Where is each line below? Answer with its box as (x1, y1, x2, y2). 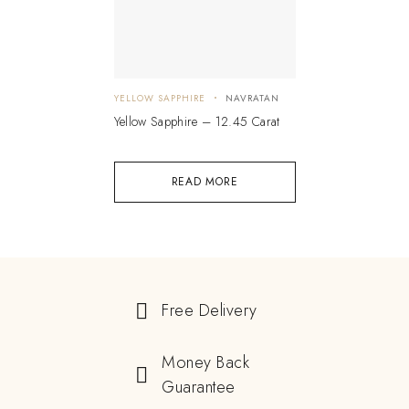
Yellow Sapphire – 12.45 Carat (113, 111, 280, 131)
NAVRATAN (225, 90, 279, 105)
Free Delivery (162, 299, 258, 322)
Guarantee (162, 375, 236, 399)
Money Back (162, 351, 250, 374)
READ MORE (171, 173, 238, 190)
